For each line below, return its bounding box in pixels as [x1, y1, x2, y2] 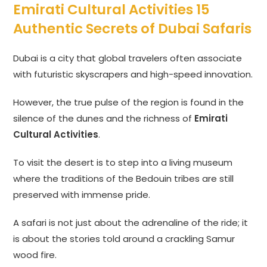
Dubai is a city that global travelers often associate [13, 52, 243, 65]
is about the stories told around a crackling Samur [13, 232, 235, 246]
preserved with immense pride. [13, 188, 151, 201]
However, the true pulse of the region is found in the [13, 96, 244, 109]
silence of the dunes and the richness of [13, 112, 195, 125]
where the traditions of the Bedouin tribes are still [13, 172, 234, 185]
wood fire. [13, 249, 57, 262]
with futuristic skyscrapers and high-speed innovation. [13, 68, 253, 81]
